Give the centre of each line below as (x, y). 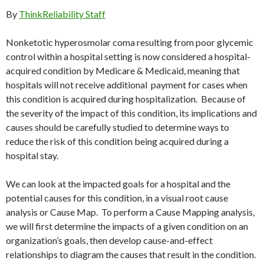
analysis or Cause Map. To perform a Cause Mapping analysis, (130, 212)
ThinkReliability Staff (62, 14)
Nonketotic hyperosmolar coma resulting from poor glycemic (130, 42)
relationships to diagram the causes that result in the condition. (131, 255)
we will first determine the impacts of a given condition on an (127, 226)
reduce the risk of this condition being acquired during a (117, 141)
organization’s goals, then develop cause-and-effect (109, 240)
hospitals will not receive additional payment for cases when (127, 85)
